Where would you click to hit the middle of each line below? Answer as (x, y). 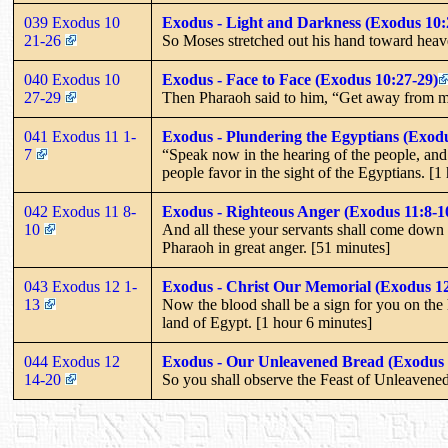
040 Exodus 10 (72, 79)
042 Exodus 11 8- (80, 211)
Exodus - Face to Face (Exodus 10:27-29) (300, 79)
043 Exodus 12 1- (80, 286)
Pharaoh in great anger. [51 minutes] (276, 247)
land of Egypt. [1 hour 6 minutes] (267, 322)
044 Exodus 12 (72, 361)
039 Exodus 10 (72, 22)
